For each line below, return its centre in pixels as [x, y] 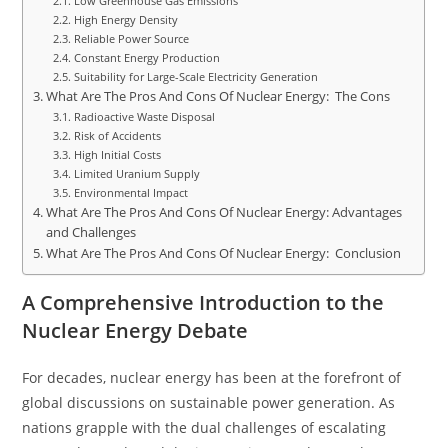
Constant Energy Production [146, 58]
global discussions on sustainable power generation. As [209, 403]
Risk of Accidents [117, 136]
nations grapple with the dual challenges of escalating [204, 428]
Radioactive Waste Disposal [144, 117]
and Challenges [90, 233]
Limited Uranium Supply [136, 174]
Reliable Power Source [131, 39]
